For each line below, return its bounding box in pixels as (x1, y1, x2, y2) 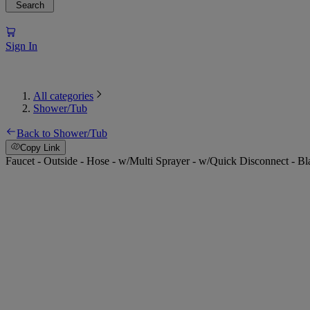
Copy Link (20, 143, 61, 154)
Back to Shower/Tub (17, 127, 107, 139)
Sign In (6, 39, 37, 52)
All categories (33, 89, 93, 102)
